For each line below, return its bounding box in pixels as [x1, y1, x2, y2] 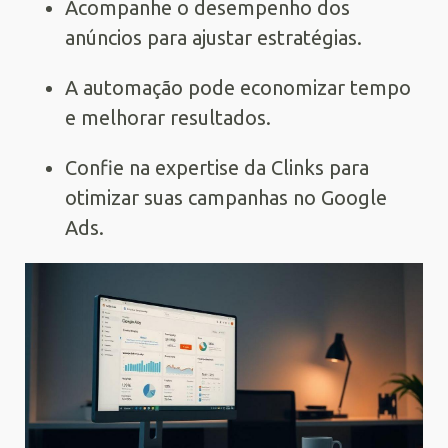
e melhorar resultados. [65, 106, 271, 129]
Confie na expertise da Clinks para [65, 156, 369, 179]
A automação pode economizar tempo [65, 76, 411, 99]
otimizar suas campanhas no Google [65, 186, 387, 209]
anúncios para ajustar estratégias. [65, 26, 362, 49]
